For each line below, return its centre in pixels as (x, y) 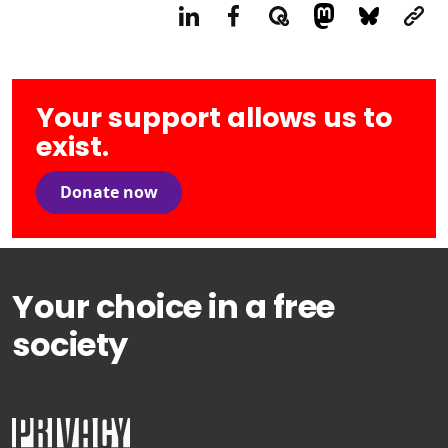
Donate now (109, 192)
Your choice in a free (173, 306)
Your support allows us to (214, 117)
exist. (72, 146)
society (70, 344)
